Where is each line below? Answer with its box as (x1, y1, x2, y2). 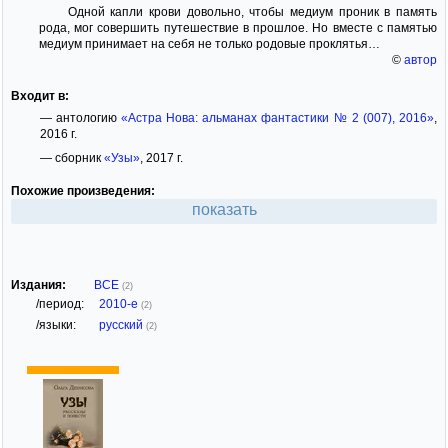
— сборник (39, 150, 104, 165)
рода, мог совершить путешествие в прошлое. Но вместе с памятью (39, 20, 437, 35)
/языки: (36, 318, 76, 333)
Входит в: (11, 88, 69, 103)
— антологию (39, 110, 122, 125)
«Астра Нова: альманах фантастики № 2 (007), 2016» (121, 110, 435, 125)
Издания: (11, 278, 66, 293)
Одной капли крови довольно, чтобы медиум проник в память (67, 4, 437, 19)
